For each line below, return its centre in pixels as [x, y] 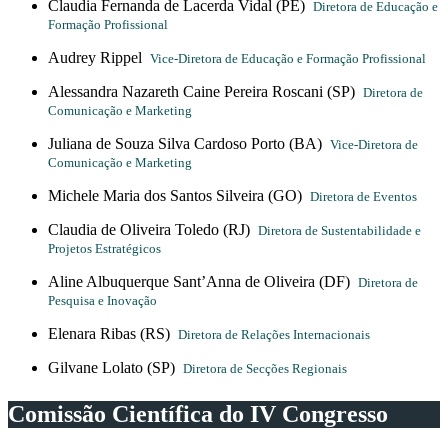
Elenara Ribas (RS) [113, 333]
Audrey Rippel [99, 57]
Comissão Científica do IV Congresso [198, 414]
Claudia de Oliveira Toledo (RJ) [153, 229]
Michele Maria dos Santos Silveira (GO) [179, 195]
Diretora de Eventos [363, 197]
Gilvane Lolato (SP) [115, 367]
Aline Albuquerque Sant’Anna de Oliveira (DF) [203, 281]
